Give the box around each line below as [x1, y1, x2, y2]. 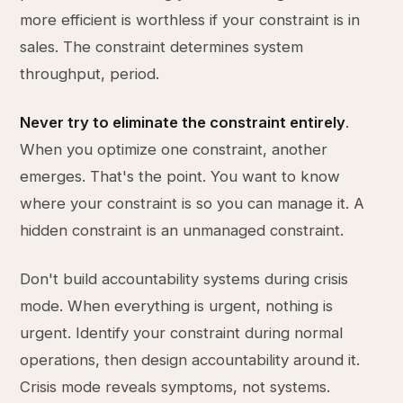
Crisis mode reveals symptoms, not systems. [20, 378, 331, 396]
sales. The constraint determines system [20, 38, 304, 56]
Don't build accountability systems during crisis [20, 270, 349, 288]
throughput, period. [20, 65, 160, 83]
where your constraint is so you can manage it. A [20, 194, 365, 212]
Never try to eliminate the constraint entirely [20, 113, 346, 131]
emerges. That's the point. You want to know [20, 167, 341, 185]
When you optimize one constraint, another [20, 140, 328, 158]
